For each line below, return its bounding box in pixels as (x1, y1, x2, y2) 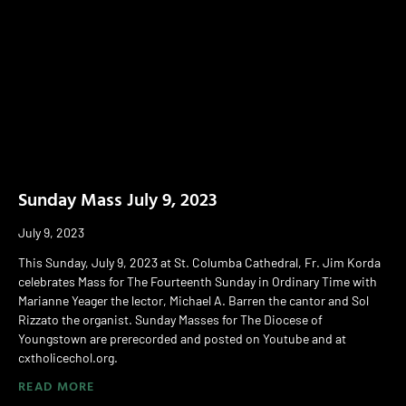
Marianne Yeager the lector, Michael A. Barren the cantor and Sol (18, 292, 369, 308)
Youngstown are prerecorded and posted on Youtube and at (18, 330, 346, 346)
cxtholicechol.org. (18, 349, 118, 365)
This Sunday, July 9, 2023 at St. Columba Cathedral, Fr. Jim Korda (18, 254, 381, 270)
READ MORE (18, 375, 95, 395)
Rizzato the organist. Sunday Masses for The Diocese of (18, 311, 323, 327)
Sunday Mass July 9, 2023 (18, 184, 217, 212)
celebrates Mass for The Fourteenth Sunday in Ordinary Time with (18, 273, 377, 289)
